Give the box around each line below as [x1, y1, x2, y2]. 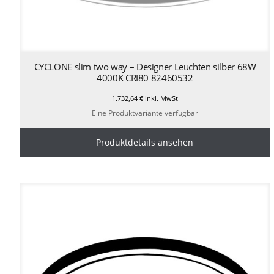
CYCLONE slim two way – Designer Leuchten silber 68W [34, 60, 256, 73]
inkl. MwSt [143, 93, 178, 103]
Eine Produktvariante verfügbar [91, 108, 198, 119]
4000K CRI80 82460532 [97, 71, 193, 84]
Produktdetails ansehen [96, 136, 194, 149]
